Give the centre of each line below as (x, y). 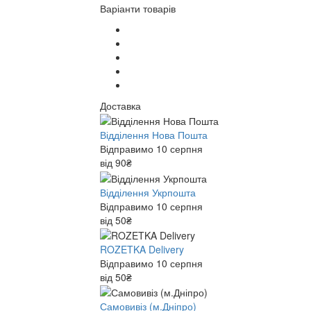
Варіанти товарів (138, 8)
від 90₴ (116, 163)
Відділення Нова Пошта (154, 135)
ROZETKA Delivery (142, 249)
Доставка (120, 106)
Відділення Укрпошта (148, 192)
